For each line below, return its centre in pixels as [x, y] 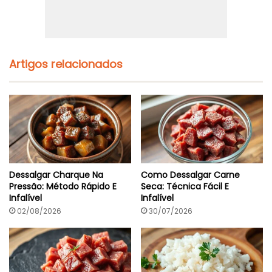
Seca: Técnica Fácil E [185, 187]
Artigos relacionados [66, 64]
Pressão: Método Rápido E [63, 187]
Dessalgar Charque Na [56, 175]
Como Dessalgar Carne [190, 175]
